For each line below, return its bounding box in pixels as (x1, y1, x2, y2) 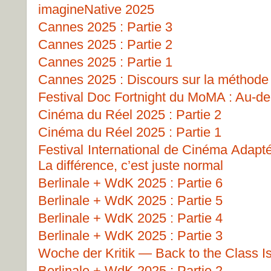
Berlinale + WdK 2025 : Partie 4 (38, 211, 223, 226)
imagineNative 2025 (38, 2, 154, 17)
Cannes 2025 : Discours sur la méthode (38, 72, 269, 87)
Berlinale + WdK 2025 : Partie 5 (38, 193, 223, 208)
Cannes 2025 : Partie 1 (38, 54, 172, 70)
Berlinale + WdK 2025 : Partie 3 (38, 228, 223, 243)
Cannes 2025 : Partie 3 (38, 19, 172, 34)
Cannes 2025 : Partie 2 (38, 37, 172, 52)
